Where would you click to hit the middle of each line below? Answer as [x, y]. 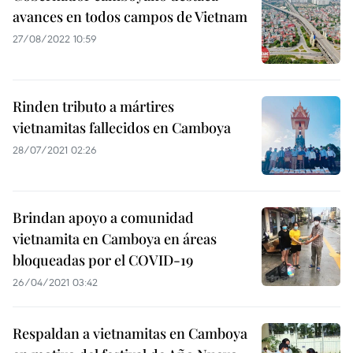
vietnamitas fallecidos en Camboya [122, 128]
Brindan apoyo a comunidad [103, 217]
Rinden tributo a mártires [93, 106]
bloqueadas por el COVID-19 [103, 260]
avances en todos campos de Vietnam [130, 17]
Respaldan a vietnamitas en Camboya [130, 333]
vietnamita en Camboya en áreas [115, 239]
